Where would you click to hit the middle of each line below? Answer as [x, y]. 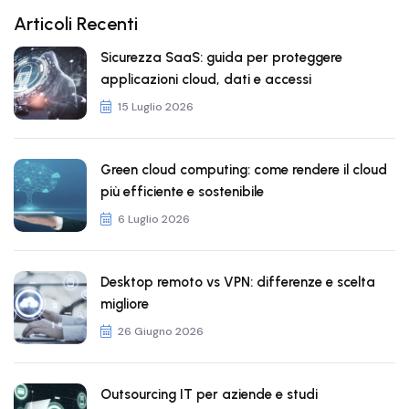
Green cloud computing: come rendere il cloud [244, 170]
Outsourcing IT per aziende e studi [209, 394]
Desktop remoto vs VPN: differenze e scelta [238, 282]
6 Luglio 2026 [154, 219]
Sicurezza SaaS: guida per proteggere [221, 58]
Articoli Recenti [76, 24]
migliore [125, 304]
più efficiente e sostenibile [182, 192]
